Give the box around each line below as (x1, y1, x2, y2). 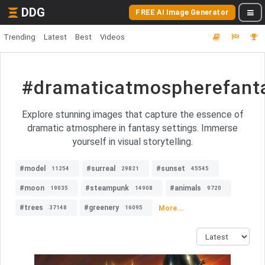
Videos (100, 33, 125, 41)
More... (159, 203, 184, 212)
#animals (170, 184, 201, 192)
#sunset (156, 164, 185, 173)
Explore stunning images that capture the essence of (21, 109, 244, 120)
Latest (44, 33, 67, 41)
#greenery (84, 203, 119, 212)
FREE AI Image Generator (135, 8, 229, 17)
